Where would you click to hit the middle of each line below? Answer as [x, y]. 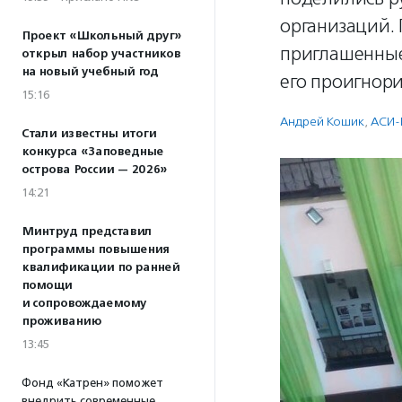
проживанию [61, 321]
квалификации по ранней [100, 267]
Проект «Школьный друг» [101, 36]
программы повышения [95, 249]
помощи [47, 285]
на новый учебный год [90, 72]
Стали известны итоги [89, 134]
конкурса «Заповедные [92, 152]
